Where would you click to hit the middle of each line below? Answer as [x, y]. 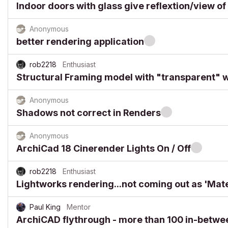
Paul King [45, 207]
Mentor [79, 207]
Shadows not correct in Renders [89, 113]
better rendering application [80, 41]
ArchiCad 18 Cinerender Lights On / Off [104, 148]
